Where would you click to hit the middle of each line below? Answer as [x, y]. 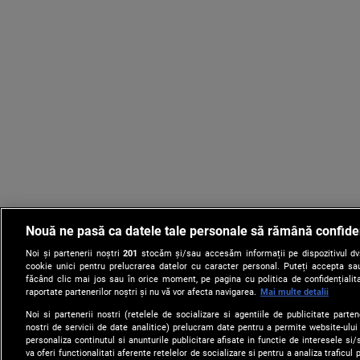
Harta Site [255, 349]
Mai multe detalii [295, 292]
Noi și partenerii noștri [75, 254]
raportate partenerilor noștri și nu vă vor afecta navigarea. [141, 292]
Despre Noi [183, 349]
